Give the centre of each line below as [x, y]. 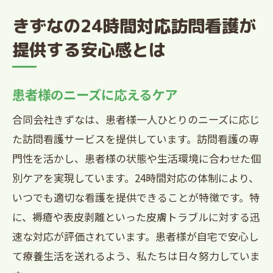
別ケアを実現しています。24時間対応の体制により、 [136, 178]
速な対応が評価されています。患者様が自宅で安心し [136, 236]
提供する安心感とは [89, 50]
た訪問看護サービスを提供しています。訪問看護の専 [136, 139]
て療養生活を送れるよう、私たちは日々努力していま [136, 256]
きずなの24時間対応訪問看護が [134, 26]
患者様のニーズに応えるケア [95, 94]
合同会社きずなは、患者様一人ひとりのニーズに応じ [136, 119]
